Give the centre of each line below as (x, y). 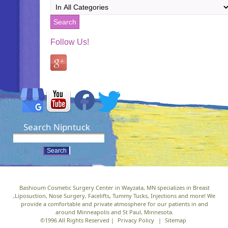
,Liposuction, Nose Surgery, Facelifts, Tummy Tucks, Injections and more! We (115, 196)
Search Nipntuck (57, 127)
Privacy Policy (136, 220)
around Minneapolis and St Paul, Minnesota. (114, 212)
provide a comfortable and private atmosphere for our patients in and (114, 204)
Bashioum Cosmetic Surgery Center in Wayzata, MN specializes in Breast (114, 188)
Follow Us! (69, 42)
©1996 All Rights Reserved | (77, 220)
